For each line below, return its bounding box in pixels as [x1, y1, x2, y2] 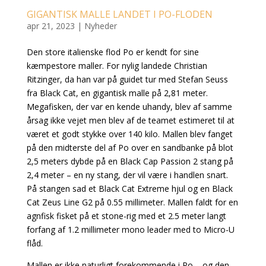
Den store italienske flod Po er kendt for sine [26, 46, 199, 58]
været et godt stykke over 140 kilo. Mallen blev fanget [26, 128, 233, 140]
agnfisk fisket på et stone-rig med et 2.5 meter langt [26, 210, 226, 222]
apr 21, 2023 [26, 20, 75, 32]
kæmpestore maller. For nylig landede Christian [26, 60, 207, 72]
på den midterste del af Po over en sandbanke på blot [26, 142, 233, 154]
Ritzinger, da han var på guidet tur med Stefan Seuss [26, 74, 228, 85]
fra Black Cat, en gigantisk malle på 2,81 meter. [26, 87, 208, 99]
